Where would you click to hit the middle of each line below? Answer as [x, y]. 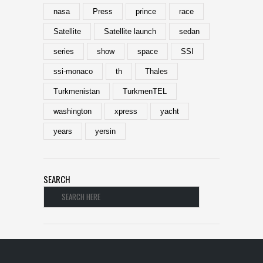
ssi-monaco [73, 71]
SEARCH [57, 179]
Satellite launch [130, 31]
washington [73, 111]
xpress [126, 111]
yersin [105, 131]
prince [146, 11]
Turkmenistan [77, 91]
